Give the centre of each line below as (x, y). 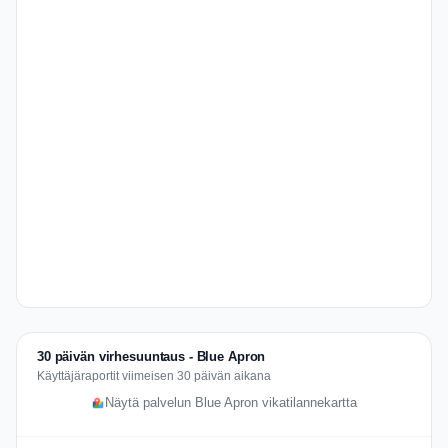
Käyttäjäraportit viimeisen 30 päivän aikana (154, 376)
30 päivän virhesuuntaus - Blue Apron (151, 356)
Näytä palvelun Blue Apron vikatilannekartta (231, 403)
